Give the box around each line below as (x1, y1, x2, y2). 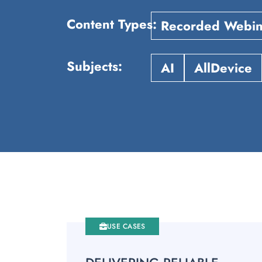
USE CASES (107, 221, 146, 232)
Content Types (67, 14, 153, 33)
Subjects (67, 56, 118, 75)
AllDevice (194, 58, 252, 77)
